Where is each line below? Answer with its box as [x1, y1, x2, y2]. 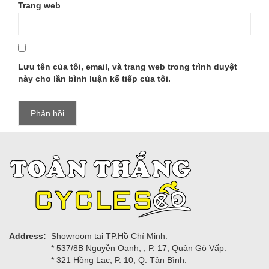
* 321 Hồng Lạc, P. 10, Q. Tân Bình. [51, 255, 187, 265]
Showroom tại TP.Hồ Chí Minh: [51, 231, 168, 241]
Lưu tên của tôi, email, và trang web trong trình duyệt [18, 62, 237, 71]
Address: [9, 231, 46, 241]
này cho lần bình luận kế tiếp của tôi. [18, 74, 171, 83]
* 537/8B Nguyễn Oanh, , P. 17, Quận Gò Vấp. [51, 243, 226, 253]
